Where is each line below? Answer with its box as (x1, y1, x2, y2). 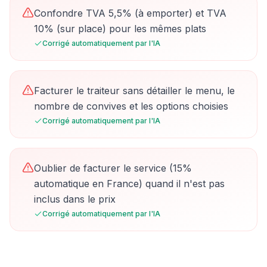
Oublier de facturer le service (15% (34, 162, 192, 174)
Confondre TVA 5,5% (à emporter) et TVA (34, 7, 226, 19)
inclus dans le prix (34, 193, 116, 205)
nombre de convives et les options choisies (34, 100, 228, 112)
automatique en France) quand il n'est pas (34, 178, 225, 190)
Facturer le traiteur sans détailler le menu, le (34, 85, 235, 97)
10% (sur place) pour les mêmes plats (34, 23, 206, 35)
